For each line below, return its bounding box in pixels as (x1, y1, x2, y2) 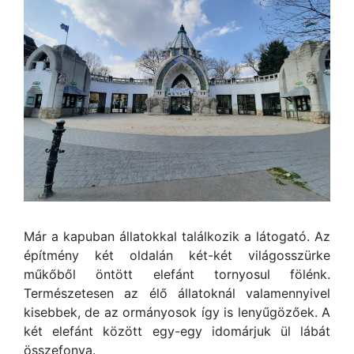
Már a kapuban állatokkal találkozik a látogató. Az (24, 228, 330, 244)
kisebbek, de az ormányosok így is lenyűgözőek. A (24, 304, 330, 320)
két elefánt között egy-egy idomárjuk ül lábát (24, 323, 330, 339)
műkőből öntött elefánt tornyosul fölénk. (24, 266, 330, 282)
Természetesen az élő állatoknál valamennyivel (24, 285, 330, 301)
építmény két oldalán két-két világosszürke (24, 247, 330, 263)
